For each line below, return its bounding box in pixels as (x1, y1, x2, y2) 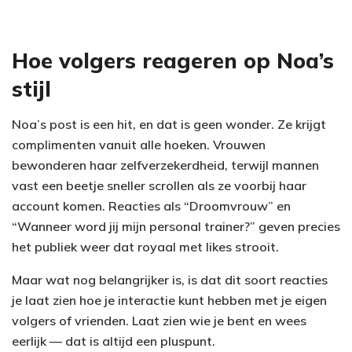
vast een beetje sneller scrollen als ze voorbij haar (12, 177, 306, 193)
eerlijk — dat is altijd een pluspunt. (12, 332, 215, 349)
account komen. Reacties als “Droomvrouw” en (12, 197, 291, 214)
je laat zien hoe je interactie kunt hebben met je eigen (12, 291, 327, 308)
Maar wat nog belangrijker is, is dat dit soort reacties (12, 271, 328, 288)
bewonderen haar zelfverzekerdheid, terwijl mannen (12, 156, 319, 173)
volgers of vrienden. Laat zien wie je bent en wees (12, 312, 306, 328)
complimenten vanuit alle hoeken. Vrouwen (12, 136, 266, 152)
